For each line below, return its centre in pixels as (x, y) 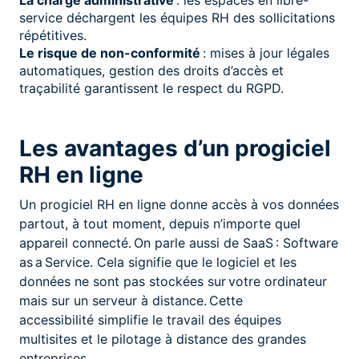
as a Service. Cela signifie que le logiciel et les (158, 262)
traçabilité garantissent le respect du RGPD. (151, 88)
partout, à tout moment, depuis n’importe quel (160, 223)
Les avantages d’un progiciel (175, 148)
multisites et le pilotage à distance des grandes (163, 339)
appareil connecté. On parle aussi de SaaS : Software (179, 242)
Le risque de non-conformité (110, 52)
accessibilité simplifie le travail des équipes (150, 319)
